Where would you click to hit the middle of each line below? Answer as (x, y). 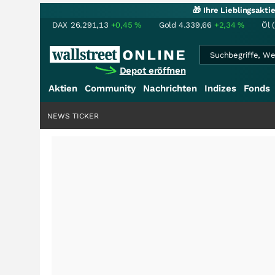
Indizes (220, 88)
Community (110, 88)
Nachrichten (170, 88)
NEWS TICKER (73, 116)
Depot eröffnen (153, 71)
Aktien (63, 88)
